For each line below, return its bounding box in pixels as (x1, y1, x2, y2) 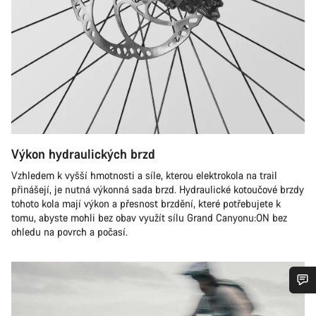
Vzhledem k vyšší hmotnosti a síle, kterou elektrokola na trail (11, 169, 277, 182)
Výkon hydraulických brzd (11, 145, 155, 162)
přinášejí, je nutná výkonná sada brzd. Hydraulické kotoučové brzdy (11, 183, 304, 196)
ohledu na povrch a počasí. (11, 225, 128, 238)
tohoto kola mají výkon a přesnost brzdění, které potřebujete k (11, 197, 281, 210)
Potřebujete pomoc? (40, 297, 150, 315)
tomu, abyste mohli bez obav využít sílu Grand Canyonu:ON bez (11, 211, 287, 224)
